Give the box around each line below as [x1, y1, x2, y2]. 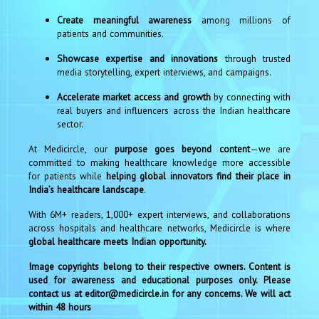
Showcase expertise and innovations [57, 51, 219, 65]
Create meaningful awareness [57, 13, 192, 26]
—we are [249, 142, 291, 155]
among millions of [192, 13, 291, 26]
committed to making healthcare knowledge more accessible [28, 155, 291, 169]
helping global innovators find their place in [105, 169, 291, 182]
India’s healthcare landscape [28, 182, 144, 196]
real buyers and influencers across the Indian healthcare [57, 103, 291, 117]
